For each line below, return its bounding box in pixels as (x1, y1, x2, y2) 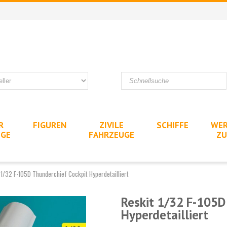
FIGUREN (33, 119, 66, 131)
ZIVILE (99, 119, 124, 131)
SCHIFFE (157, 119, 188, 131)
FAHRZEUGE (89, 129, 134, 140)
